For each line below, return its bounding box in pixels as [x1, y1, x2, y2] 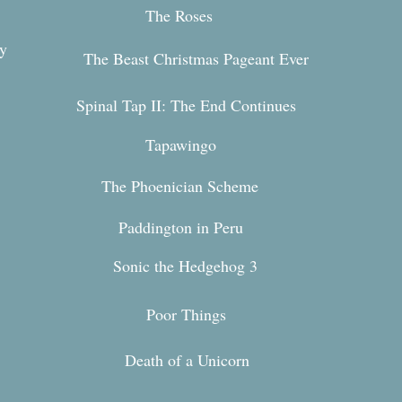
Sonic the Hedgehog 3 [113, 255, 258, 276]
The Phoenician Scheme [101, 175, 258, 197]
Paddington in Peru [118, 216, 243, 238]
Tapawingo [145, 134, 216, 155]
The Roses [145, 4, 213, 26]
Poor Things [146, 303, 226, 325]
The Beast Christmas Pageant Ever [83, 48, 309, 69]
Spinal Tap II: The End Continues [76, 94, 296, 116]
